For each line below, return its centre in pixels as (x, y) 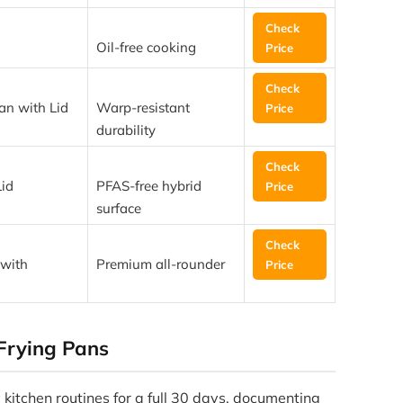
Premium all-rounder (160, 264)
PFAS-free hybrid (148, 186)
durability (125, 130)
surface (118, 209)
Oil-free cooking (146, 48)
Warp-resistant (143, 108)
